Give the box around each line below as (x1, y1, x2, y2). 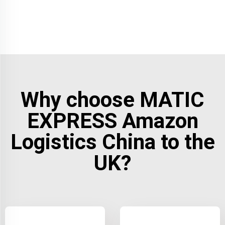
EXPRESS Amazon (27, 108, 198, 133)
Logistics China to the (10, 129, 215, 154)
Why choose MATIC (21, 87, 204, 112)
